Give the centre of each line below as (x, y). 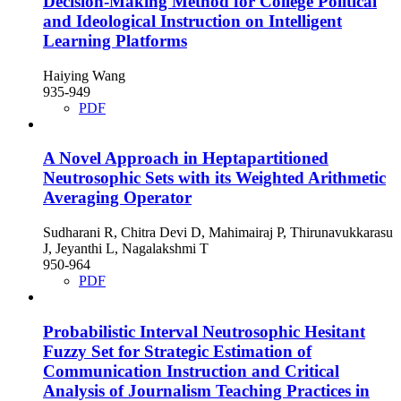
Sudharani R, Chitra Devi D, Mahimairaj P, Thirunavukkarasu (218, 233)
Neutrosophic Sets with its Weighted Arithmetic (214, 178)
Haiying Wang (84, 75)
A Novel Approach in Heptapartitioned (186, 158)
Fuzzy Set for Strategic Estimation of (177, 351)
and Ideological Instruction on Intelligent (192, 21)
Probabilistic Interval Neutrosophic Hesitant (204, 331)
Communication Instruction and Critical (191, 371)
